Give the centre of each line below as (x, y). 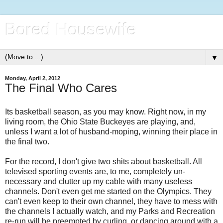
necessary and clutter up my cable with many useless (99, 181)
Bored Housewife (71, 29)
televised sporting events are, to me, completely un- (95, 171)
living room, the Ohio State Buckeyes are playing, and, (100, 121)
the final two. (27, 141)
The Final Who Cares (61, 88)
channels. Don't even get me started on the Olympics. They (108, 191)
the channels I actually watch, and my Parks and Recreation (110, 211)
